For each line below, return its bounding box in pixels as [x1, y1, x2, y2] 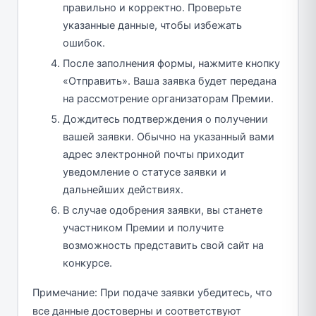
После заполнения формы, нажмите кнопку [63, 56, 280, 70]
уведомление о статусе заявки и [63, 165, 226, 178]
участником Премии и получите [63, 221, 224, 234]
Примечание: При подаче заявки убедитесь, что [32, 286, 272, 299]
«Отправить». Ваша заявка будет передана [63, 74, 276, 87]
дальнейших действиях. [63, 183, 183, 196]
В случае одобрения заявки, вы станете [63, 203, 262, 217]
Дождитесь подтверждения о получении [63, 112, 268, 126]
